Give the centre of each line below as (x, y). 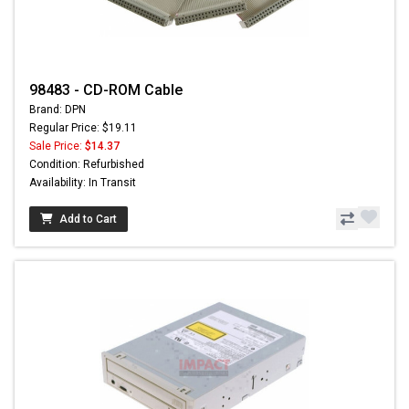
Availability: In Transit (83, 182)
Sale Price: (57, 146)
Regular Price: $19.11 (83, 127)
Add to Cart (88, 219)
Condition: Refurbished (87, 164)
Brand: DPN (58, 109)
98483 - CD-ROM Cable (106, 89)
